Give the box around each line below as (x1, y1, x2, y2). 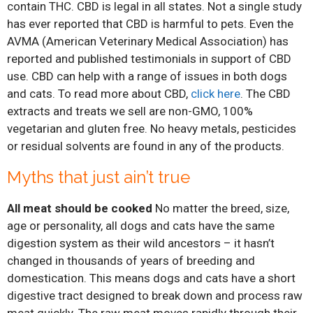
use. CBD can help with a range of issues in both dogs (7, 68, 287, 83)
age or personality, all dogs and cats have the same (7, 218, 275, 233)
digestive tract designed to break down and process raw (7, 288, 303, 303)
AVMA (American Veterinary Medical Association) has (7, 34, 289, 48)
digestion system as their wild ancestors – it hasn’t (7, 235, 275, 250)
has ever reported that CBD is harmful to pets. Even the (7, 16, 293, 31)
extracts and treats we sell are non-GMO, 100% (7, 103, 253, 118)
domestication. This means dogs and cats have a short (7, 270, 296, 285)
